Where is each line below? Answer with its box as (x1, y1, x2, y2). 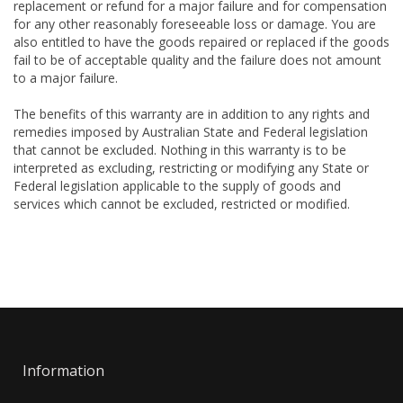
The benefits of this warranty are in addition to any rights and (13, 105, 370, 122)
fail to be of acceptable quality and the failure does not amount (13, 51, 381, 68)
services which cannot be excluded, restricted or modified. (13, 195, 350, 212)
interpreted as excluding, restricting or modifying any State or (13, 159, 369, 176)
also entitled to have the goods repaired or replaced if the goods (13, 33, 390, 50)
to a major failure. (13, 69, 118, 86)
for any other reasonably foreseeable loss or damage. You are (13, 15, 376, 32)
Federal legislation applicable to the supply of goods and (13, 177, 341, 194)
